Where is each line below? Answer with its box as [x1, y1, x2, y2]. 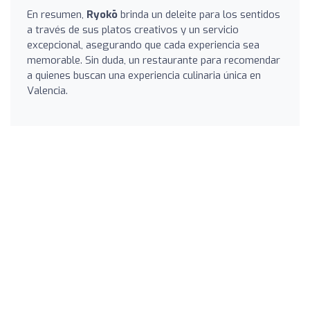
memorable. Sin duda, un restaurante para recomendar [27, 53, 280, 67]
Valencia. [27, 83, 68, 98]
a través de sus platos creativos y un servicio [27, 22, 239, 37]
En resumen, [27, 7, 86, 21]
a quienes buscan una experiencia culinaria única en [27, 68, 261, 82]
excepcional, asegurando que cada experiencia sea [27, 37, 259, 52]
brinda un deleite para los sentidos [118, 7, 280, 21]
